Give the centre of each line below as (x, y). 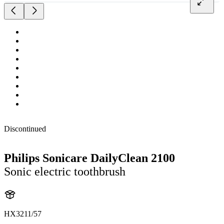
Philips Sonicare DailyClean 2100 (89, 158)
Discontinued (25, 129)
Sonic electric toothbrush (65, 171)
